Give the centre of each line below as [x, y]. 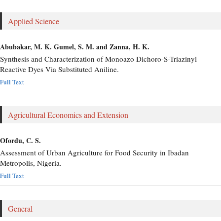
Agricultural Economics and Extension [68, 115]
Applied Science [34, 21]
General [20, 208]
